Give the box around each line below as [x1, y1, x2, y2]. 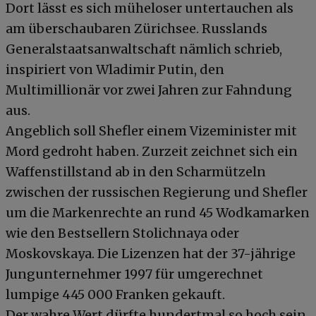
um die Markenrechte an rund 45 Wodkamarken [6, 204, 310, 221]
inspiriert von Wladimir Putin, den [6, 61, 224, 78]
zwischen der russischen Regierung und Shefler [6, 183, 308, 200]
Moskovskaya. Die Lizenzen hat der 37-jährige [6, 245, 296, 262]
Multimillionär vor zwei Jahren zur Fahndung [6, 81, 292, 98]
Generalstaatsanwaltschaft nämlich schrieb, [6, 40, 282, 57]
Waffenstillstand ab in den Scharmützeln [6, 163, 266, 180]
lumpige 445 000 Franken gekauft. [6, 286, 225, 303]
